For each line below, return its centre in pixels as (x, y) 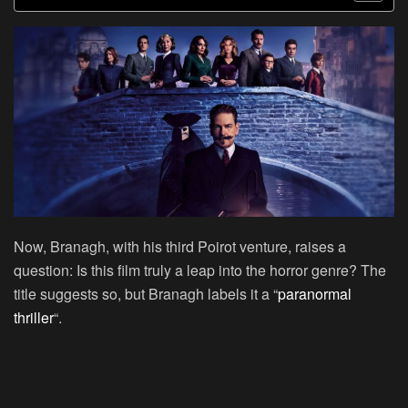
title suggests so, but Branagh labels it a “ (146, 294)
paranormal (315, 294)
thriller (34, 318)
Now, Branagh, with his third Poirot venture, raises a (180, 247)
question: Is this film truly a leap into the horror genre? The (200, 270)
